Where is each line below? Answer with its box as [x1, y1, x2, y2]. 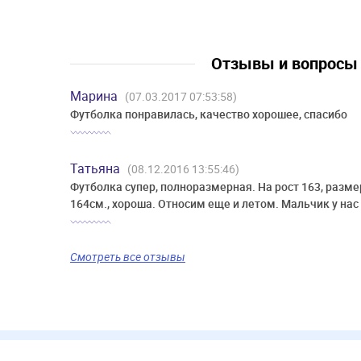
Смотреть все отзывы [70, 249, 185, 265]
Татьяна [70, 160, 123, 178]
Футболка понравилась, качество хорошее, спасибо [70, 106, 347, 122]
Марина [70, 87, 121, 106]
